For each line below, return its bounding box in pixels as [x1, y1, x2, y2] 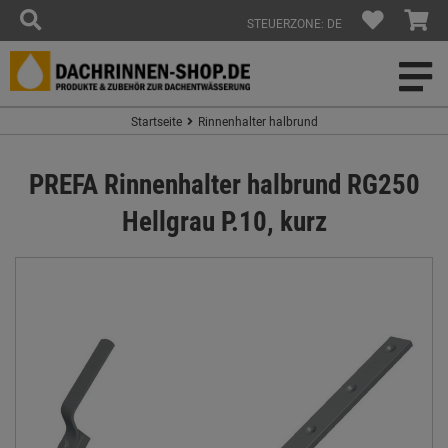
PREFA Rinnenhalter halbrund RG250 [28, 165, 420, 202]
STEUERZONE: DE [247, 15, 342, 31]
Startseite [130, 113, 182, 129]
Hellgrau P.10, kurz [121, 202, 327, 239]
